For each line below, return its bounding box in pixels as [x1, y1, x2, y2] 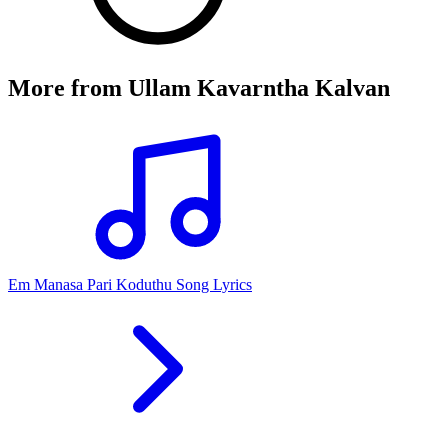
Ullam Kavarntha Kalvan [128, 74, 390, 101]
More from [8, 74, 128, 101]
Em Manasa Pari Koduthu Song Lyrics [8, 275, 252, 293]
